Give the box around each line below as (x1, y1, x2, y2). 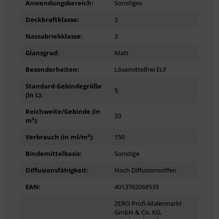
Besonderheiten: (25, 65, 79, 74)
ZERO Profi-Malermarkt (114, 198, 182, 208)
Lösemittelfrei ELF (114, 65, 167, 74)
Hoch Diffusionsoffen (114, 165, 176, 175)
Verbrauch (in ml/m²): (25, 132, 94, 141)
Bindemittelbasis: (25, 149, 82, 158)
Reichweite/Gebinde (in (25, 107, 100, 116)
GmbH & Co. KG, (114, 207, 162, 217)
